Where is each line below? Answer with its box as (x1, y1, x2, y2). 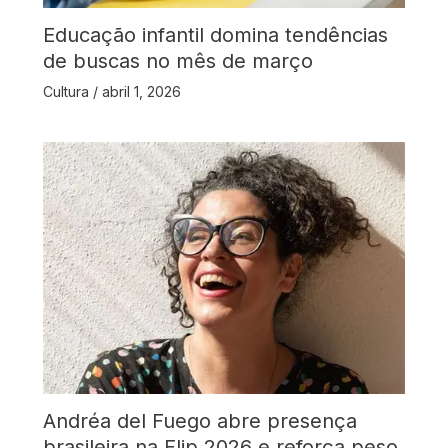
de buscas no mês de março (42, 49, 313, 74)
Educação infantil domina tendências (42, 23, 388, 48)
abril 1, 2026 (101, 83, 181, 101)
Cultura (42, 83, 89, 101)
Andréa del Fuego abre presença (42, 408, 357, 433)
